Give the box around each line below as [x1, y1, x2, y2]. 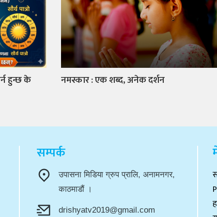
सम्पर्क [37, 143, 65, 163]
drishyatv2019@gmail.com [59, 205, 155, 215]
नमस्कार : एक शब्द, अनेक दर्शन [61, 73, 165, 88]
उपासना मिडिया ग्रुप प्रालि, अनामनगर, [59, 170, 175, 180]
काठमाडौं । [59, 185, 92, 194]
